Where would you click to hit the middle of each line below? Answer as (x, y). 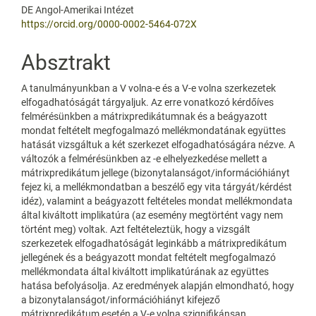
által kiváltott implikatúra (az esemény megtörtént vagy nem (152, 215)
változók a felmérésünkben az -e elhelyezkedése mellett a (144, 158)
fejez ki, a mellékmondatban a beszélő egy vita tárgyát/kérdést (157, 187)
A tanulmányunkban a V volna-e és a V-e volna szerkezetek (148, 88)
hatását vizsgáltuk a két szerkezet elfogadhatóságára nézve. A (158, 144)
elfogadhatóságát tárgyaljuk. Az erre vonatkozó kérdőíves (147, 102)
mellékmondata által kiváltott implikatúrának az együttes (145, 271)
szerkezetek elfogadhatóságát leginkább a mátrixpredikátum (154, 243)
